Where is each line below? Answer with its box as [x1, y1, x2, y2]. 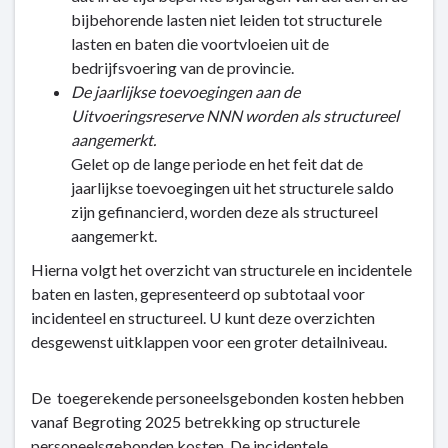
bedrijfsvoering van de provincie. [71, 58, 294, 77]
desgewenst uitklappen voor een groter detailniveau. [31, 332, 387, 351]
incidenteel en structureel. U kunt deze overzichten [31, 308, 375, 327]
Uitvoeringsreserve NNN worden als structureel [71, 106, 399, 125]
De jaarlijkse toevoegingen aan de [71, 82, 300, 101]
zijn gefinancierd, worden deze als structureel [71, 202, 378, 221]
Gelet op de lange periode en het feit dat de [71, 154, 363, 173]
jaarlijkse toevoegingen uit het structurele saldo [71, 178, 394, 197]
